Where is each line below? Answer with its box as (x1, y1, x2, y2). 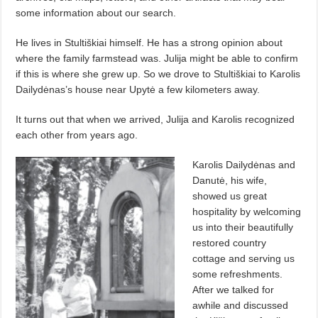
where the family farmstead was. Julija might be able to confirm (16, 52, 299, 64)
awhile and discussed (192, 299, 289, 311)
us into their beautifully (192, 221, 294, 233)
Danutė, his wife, (192, 174, 268, 186)
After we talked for (192, 283, 275, 295)
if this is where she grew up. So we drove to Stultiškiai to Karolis (16, 67, 301, 79)
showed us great (192, 190, 268, 202)
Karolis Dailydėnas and (192, 158, 296, 170)
